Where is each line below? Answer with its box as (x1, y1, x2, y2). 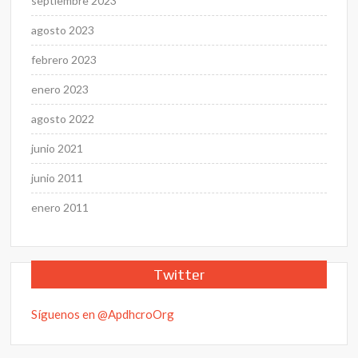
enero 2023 (31, 82, 89, 96)
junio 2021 (31, 141, 84, 155)
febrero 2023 (31, 52, 97, 66)
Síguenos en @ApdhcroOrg (31, 306, 175, 321)
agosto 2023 (31, 22, 95, 37)
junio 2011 (31, 170, 84, 185)
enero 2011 (31, 200, 89, 214)
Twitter (153, 265, 205, 283)
